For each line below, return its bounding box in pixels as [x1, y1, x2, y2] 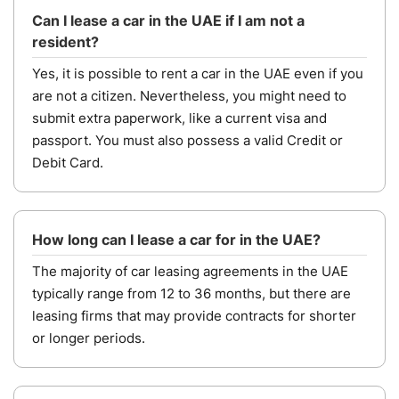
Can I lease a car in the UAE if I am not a [32, 11, 305, 29]
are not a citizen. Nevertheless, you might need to [32, 86, 346, 104]
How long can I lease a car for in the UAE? [32, 230, 321, 248]
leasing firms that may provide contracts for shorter [32, 306, 356, 324]
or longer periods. [32, 329, 145, 346]
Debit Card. [32, 153, 103, 171]
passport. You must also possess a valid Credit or [32, 131, 343, 149]
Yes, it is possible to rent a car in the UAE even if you [32, 64, 363, 82]
